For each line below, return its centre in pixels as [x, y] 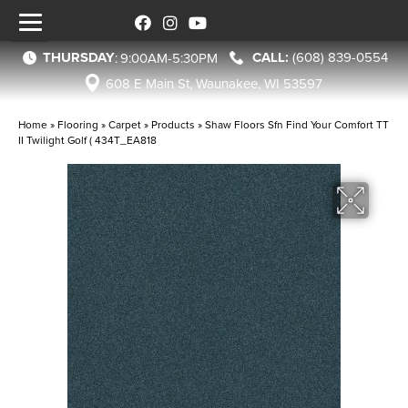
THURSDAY [79, 57]
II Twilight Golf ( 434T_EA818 [87, 140]
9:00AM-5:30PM [169, 57]
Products [173, 124]
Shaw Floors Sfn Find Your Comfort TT [297, 124]
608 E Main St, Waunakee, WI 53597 [214, 83]
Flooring [78, 124]
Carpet [125, 124]
